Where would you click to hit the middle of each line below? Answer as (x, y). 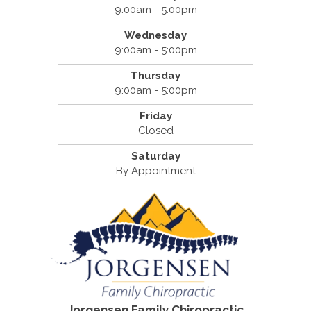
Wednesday (155, 35)
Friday (155, 116)
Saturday (155, 156)
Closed (155, 130)
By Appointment (155, 170)
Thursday (155, 75)
